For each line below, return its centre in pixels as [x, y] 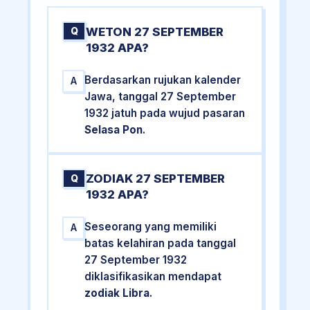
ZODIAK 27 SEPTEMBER [156, 179]
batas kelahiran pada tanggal [161, 244]
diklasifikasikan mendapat [153, 277]
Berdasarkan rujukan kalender [163, 80]
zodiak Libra [117, 293]
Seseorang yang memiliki [151, 227]
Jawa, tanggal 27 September [161, 96]
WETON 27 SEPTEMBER [155, 31]
